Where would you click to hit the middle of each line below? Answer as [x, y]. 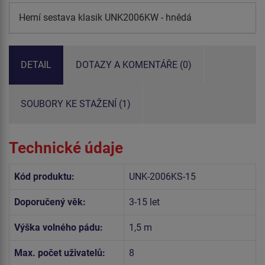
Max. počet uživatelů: [60, 253]
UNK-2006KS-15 [162, 177]
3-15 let [144, 202]
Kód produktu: [44, 177]
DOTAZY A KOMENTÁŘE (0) [134, 64]
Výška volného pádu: [59, 228]
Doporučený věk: [50, 202]
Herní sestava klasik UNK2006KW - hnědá [105, 17]
